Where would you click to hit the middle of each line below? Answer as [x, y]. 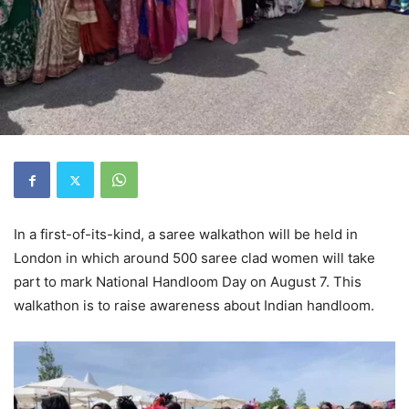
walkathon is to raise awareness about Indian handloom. [194, 305]
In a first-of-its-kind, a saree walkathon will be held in [186, 234]
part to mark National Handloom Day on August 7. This [188, 282]
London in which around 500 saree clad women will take [194, 258]
